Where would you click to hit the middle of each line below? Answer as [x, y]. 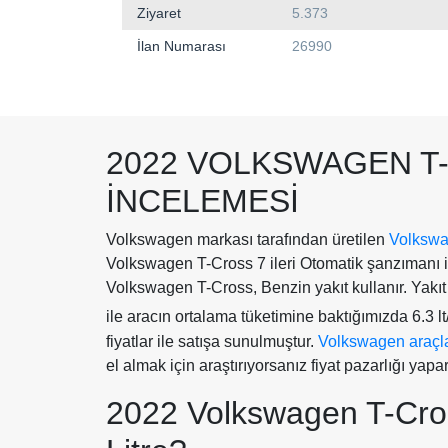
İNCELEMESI [202, 200]
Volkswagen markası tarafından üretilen [247, 239]
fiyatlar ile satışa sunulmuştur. [212, 341]
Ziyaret [159, 12]
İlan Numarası [181, 45]
